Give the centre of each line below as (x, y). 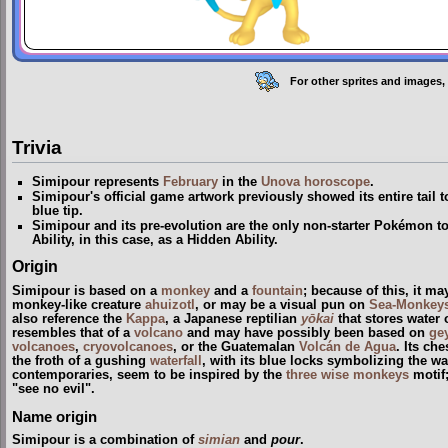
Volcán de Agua (347, 346)
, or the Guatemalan (236, 346)
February (191, 181)
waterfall (176, 360)
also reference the (69, 318)
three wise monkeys (347, 374)
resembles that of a (73, 332)
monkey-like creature (78, 304)
